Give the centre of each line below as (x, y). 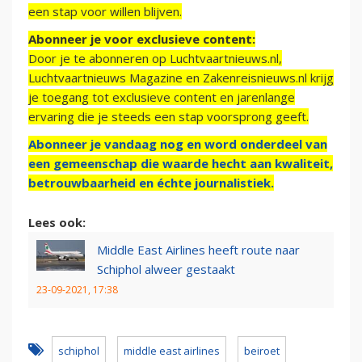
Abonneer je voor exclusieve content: (142, 39)
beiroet (262, 351)
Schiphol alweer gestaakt (166, 269)
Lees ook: (57, 223)
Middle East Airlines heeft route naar (198, 250)
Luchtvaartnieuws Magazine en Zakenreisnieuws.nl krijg (181, 78)
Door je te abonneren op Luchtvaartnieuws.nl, (155, 59)
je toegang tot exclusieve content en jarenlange (162, 97)
